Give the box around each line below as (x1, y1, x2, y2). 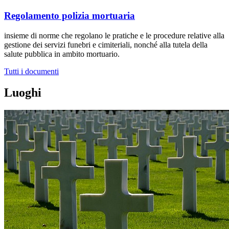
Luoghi (4, 86, 41, 100)
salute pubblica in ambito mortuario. (4, 49, 120, 58)
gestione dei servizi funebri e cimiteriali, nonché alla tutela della (4, 40, 208, 49)
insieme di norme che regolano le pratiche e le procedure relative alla (4, 31, 224, 40)
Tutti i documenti (4, 66, 59, 76)
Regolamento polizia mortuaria (4, 10, 135, 21)
